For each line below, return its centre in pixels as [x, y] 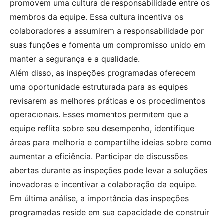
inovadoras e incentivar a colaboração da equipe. [103, 184]
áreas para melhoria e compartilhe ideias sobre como [111, 142]
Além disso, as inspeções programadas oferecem [103, 72]
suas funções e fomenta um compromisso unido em [108, 45]
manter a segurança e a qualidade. [75, 58]
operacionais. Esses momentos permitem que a [99, 114]
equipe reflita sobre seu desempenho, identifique [102, 128]
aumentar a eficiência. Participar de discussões [99, 156]
